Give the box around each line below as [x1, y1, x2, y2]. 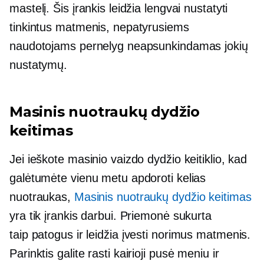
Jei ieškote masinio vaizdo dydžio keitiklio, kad [9, 153, 247, 166]
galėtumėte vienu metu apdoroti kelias [9, 171, 206, 185]
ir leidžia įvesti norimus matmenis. [72, 228, 251, 242]
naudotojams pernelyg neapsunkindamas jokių [9, 39, 248, 53]
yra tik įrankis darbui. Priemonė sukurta [9, 209, 212, 223]
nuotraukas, [9, 190, 74, 204]
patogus [31, 228, 73, 242]
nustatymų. [9, 58, 68, 72]
